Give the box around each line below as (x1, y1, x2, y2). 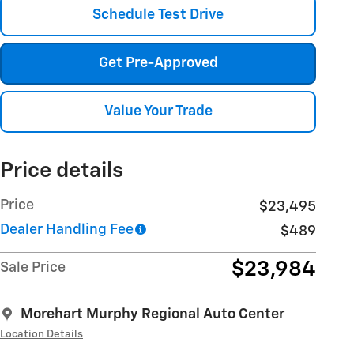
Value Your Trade (104, 104, 213, 119)
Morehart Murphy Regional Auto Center (21, 307, 284, 322)
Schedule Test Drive (92, 7, 224, 22)
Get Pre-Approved (98, 55, 218, 70)
